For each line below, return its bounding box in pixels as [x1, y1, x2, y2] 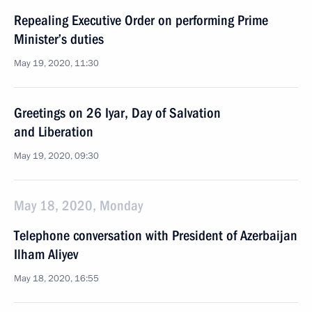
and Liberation [14, 123, 93, 140]
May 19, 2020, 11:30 [14, 57, 99, 70]
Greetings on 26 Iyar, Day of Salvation [14, 104, 221, 121]
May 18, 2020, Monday [14, 197, 143, 214]
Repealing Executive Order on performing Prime [14, 12, 268, 29]
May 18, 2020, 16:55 [14, 272, 99, 285]
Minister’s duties [14, 31, 104, 47]
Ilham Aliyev [14, 246, 78, 263]
